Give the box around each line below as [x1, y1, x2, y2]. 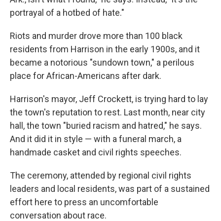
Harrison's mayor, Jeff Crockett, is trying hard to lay [10, 94, 208, 104]
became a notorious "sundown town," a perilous [10, 57, 194, 68]
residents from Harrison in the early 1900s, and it [10, 44, 200, 54]
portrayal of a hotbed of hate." [10, 7, 124, 18]
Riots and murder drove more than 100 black [10, 31, 183, 41]
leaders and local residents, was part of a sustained [10, 184, 210, 194]
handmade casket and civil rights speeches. [10, 147, 182, 157]
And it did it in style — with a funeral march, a [10, 134, 182, 144]
